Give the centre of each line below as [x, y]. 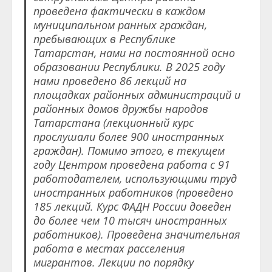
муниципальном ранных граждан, [120, 25]
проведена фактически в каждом [119, 11]
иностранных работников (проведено [133, 193]
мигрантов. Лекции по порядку [113, 263]
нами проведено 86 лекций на [110, 81]
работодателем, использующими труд [135, 179]
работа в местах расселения [109, 249]
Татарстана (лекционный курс [113, 123]
